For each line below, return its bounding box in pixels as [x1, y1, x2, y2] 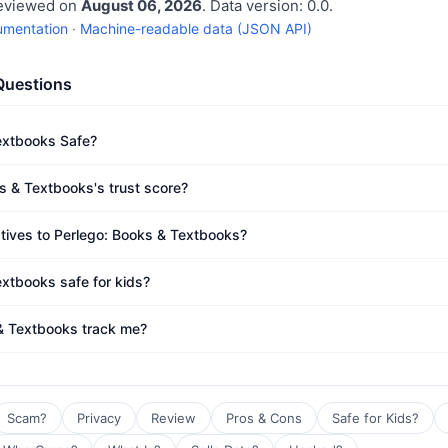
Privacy [77, 410, 121, 426]
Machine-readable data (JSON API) [80, 20, 312, 37]
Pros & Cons [226, 410, 302, 426]
